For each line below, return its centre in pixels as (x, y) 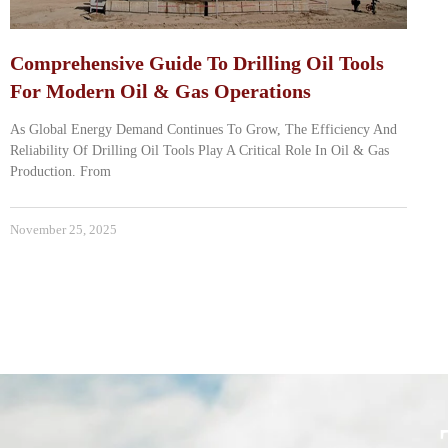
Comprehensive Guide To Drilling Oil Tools (197, 63)
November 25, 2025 (63, 230)
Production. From (60, 172)
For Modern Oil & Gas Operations (160, 91)
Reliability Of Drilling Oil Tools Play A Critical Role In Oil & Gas (199, 151)
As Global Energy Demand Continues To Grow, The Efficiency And (203, 130)
